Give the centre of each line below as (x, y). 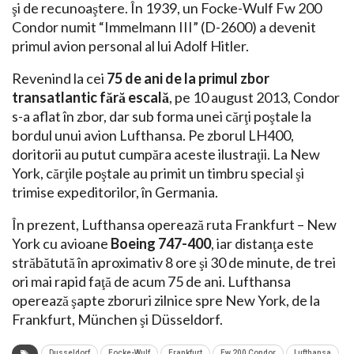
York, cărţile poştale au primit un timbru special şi (158, 173)
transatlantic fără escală (90, 98)
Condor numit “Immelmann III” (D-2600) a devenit (164, 27)
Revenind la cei (59, 79)
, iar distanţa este (262, 244)
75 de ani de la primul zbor (188, 79)
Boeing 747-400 (161, 244)
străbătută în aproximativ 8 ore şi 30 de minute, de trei (174, 263)
